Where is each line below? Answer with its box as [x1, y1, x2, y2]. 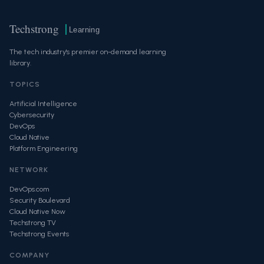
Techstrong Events [9, 229, 69, 238]
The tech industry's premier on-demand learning [9, 47, 166, 56]
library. [9, 58, 31, 67]
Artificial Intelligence [9, 99, 77, 108]
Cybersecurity [9, 110, 54, 119]
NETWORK [9, 165, 48, 174]
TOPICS [9, 80, 40, 88]
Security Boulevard [9, 196, 70, 204]
